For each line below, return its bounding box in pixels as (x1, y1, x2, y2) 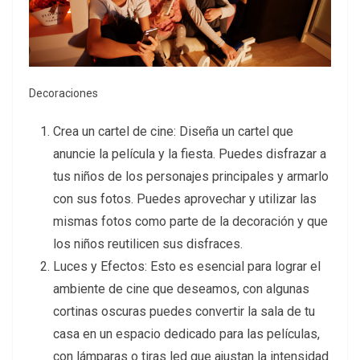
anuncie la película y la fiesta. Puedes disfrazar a (53, 146, 326, 162)
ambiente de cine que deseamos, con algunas (53, 281, 309, 297)
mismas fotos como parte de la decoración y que (53, 214, 328, 230)
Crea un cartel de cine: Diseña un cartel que (53, 124, 293, 140)
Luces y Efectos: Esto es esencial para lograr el (53, 259, 321, 275)
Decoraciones (29, 87, 98, 100)
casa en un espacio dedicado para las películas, (53, 326, 320, 342)
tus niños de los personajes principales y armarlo (53, 169, 329, 185)
